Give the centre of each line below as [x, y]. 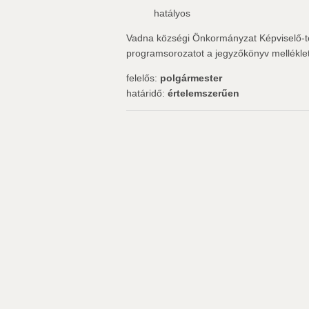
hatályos [172, 13]
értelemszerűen [203, 93]
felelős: [143, 78]
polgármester [191, 78]
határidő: [147, 93]
